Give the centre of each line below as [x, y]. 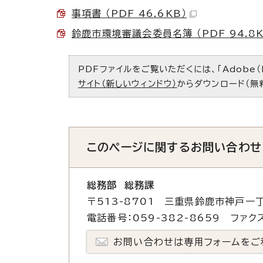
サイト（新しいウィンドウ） [128, 83]
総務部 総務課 [121, 185]
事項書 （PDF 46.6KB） [129, 13]
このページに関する [139, 147]
